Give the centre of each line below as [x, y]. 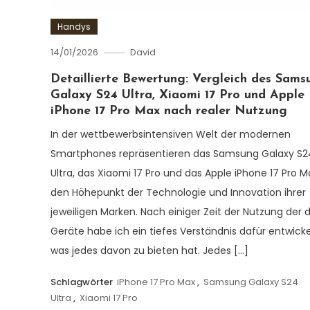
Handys [74, 27]
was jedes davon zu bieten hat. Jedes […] [149, 251]
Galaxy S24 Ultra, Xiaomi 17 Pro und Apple [177, 95]
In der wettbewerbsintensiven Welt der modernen [170, 135]
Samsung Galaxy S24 [250, 282]
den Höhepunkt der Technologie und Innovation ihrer [178, 193]
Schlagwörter [82, 282]
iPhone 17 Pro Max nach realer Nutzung [168, 111]
